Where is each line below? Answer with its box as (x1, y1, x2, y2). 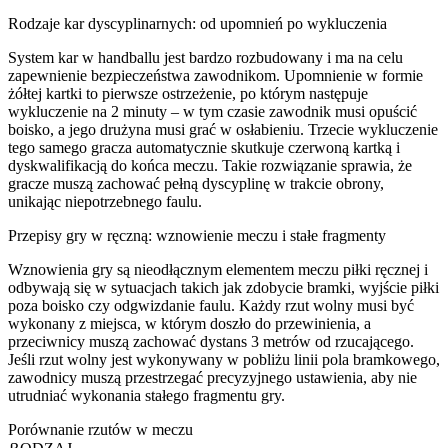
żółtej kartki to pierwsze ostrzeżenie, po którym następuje (8, 84, 368, 102)
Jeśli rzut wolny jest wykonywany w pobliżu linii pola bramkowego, (8, 350, 440, 368)
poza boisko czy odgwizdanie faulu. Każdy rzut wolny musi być (8, 296, 414, 314)
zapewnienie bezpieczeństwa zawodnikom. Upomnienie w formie (8, 66, 423, 84)
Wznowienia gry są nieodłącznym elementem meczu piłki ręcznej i (8, 260, 428, 278)
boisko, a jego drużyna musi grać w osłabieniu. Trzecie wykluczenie (8, 120, 438, 138)
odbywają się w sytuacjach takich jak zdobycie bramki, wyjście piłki (8, 278, 439, 296)
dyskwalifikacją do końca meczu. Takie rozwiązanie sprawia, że (8, 156, 412, 174)
